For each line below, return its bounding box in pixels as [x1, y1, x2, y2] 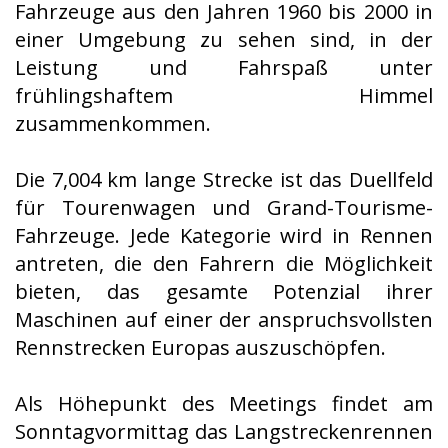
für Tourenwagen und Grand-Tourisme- [15, 194, 433, 221]
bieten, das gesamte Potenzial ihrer [15, 278, 433, 305]
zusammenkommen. [15, 110, 211, 137]
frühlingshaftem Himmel [15, 82, 433, 109]
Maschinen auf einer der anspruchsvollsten [15, 306, 433, 333]
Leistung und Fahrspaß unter [15, 54, 433, 81]
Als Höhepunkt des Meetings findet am [15, 390, 433, 417]
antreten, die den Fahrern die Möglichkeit [15, 250, 433, 277]
